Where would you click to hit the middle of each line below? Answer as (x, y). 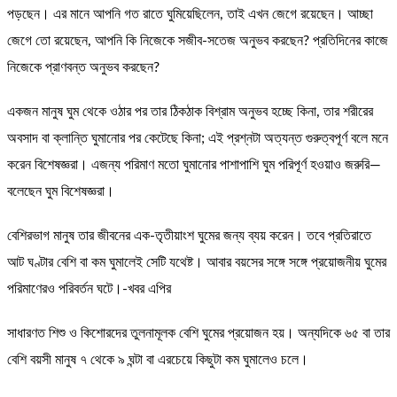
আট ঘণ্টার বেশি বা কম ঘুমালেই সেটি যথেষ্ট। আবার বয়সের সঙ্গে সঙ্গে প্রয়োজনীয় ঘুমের (197, 262)
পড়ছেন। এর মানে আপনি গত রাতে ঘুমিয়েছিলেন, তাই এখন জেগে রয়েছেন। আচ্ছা (190, 14)
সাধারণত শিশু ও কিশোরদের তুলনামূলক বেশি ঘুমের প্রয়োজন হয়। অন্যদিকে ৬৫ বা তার (198, 333)
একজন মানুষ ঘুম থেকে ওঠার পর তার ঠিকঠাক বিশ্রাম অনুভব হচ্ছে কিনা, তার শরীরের (190, 112)
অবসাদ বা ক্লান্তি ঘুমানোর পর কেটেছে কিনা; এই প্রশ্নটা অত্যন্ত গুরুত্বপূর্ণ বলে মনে (198, 138)
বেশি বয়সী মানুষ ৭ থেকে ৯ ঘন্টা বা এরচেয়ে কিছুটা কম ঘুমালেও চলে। (158, 360)
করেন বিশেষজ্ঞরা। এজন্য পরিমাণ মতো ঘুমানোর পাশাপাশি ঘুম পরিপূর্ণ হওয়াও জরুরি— (194, 165)
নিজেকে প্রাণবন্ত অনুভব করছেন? (83, 67)
